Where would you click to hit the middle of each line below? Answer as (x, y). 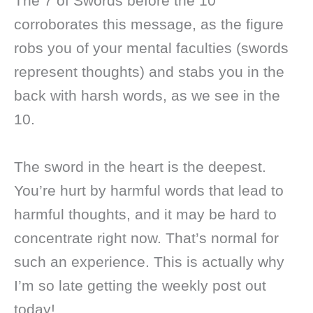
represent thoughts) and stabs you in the (149, 72)
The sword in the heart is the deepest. (140, 166)
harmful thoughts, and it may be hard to (145, 214)
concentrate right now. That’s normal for (146, 238)
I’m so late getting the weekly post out (140, 285)
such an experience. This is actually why (149, 261)
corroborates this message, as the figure (149, 24)
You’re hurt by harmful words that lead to (149, 190)
